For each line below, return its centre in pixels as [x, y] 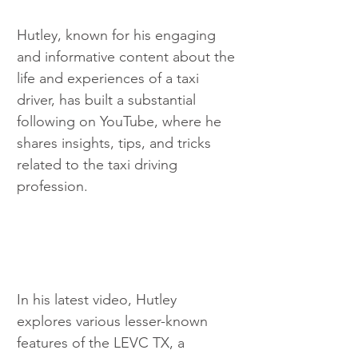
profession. [52, 186]
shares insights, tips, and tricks [116, 143]
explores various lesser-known [114, 322]
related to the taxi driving [99, 164]
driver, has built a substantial [108, 99]
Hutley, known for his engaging [118, 35]
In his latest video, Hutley [99, 300]
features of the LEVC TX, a [103, 343]
